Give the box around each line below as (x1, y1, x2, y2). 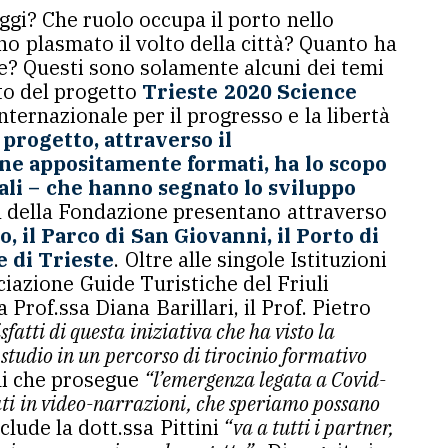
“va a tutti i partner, (218, 414, 395, 441)
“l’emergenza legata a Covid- (139, 366, 387, 393)
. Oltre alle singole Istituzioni (114, 246, 388, 273)
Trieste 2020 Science (142, 78, 357, 105)
